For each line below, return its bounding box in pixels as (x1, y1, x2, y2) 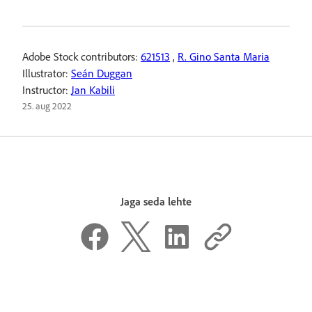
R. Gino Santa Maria (178, 49, 270, 63)
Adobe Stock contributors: (22, 49, 141, 63)
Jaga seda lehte (120, 194, 192, 208)
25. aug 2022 (22, 100, 72, 112)
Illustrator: (22, 66, 71, 80)
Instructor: (22, 83, 71, 97)
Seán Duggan (71, 66, 132, 80)
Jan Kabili (71, 83, 115, 97)
